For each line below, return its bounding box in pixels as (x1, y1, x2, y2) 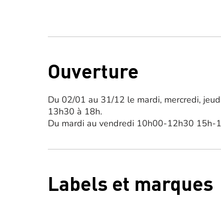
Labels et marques (48, 170, 213, 195)
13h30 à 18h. (48, 106, 102, 117)
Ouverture (48, 58, 139, 83)
